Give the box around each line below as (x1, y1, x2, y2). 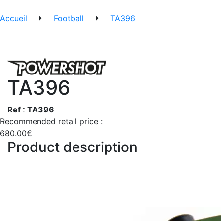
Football (54, 13, 84, 24)
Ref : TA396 (7, 105, 54, 115)
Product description (7, 139, 138, 156)
